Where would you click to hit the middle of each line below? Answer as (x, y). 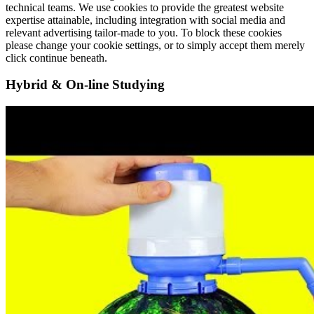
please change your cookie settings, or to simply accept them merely (155, 45)
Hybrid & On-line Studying (85, 85)
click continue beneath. (56, 57)
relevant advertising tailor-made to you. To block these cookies (144, 32)
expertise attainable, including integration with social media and (145, 20)
